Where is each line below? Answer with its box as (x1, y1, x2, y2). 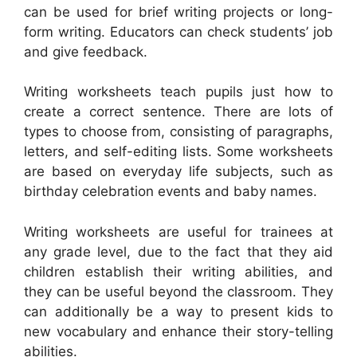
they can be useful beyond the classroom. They (24, 283, 333, 300)
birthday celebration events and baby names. (24, 183, 317, 200)
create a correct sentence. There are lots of (24, 104, 333, 120)
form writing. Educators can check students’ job (24, 23, 333, 40)
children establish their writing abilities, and (24, 263, 333, 280)
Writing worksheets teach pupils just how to (24, 84, 333, 100)
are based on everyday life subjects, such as (24, 163, 333, 180)
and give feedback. (24, 43, 147, 60)
